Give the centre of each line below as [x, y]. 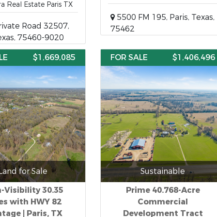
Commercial [163, 202]
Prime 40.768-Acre [163, 190]
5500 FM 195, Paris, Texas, [164, 17]
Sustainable [163, 171]
